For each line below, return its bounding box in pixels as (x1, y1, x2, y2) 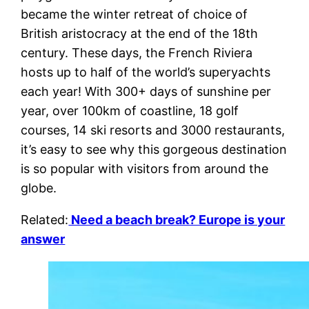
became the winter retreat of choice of (21, 6, 248, 21)
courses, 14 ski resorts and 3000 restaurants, (21, 122, 286, 137)
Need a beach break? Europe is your (68, 212, 286, 227)
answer (21, 231, 66, 246)
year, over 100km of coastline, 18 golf (21, 103, 239, 118)
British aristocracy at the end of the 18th (21, 26, 259, 41)
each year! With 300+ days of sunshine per (21, 83, 272, 99)
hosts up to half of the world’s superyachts (21, 64, 271, 79)
